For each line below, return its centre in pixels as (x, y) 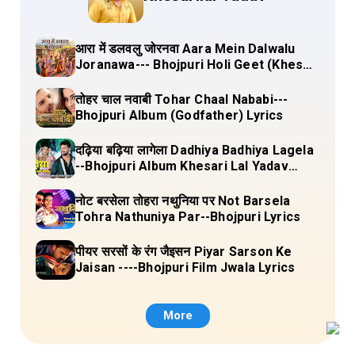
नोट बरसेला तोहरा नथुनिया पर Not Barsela (183, 201)
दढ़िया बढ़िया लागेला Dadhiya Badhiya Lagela (195, 151)
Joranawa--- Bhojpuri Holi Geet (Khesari (197, 65)
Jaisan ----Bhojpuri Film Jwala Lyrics (185, 268)
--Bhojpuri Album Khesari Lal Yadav (182, 166)
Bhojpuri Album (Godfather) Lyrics (179, 116)
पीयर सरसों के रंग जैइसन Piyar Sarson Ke (135, 252)
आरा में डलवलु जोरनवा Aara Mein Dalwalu (185, 49)
